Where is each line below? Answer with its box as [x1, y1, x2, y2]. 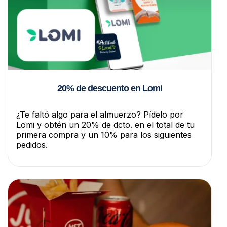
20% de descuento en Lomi [57, 83, 162, 93]
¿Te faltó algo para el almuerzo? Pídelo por [16, 109, 183, 120]
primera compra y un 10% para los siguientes [16, 129, 192, 140]
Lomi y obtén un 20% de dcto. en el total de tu [16, 119, 195, 130]
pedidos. [16, 139, 48, 150]
